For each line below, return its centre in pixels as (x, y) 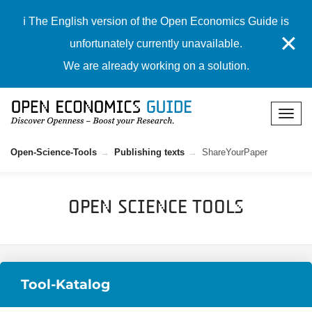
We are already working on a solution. (156, 66)
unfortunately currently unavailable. (156, 44)
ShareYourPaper (235, 152)
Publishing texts (149, 152)
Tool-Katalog (65, 284)
